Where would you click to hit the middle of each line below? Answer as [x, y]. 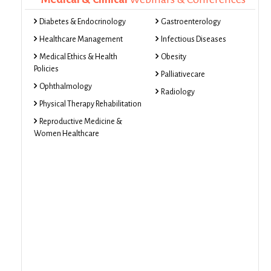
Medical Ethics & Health [78, 57]
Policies [46, 69]
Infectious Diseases [193, 39]
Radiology [178, 92]
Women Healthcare [67, 134]
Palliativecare [183, 74]
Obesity [173, 57]
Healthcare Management [81, 39]
